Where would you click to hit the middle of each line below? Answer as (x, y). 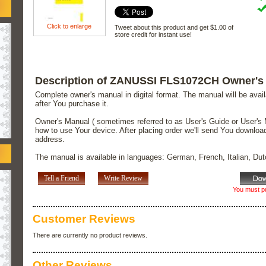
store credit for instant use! (153, 34)
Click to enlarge (69, 26)
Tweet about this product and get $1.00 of (174, 27)
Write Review (123, 178)
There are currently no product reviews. (90, 235)
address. (50, 140)
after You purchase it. (72, 104)
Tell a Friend (61, 178)
